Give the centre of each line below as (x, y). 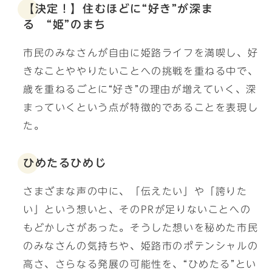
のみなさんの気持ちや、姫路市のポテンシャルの (141, 246)
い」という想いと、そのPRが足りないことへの (137, 209)
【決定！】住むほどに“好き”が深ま (118, 9)
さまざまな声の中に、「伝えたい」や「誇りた (135, 191)
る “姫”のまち (65, 25)
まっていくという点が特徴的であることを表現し (141, 107)
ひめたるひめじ (65, 163)
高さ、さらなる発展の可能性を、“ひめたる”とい (140, 264)
